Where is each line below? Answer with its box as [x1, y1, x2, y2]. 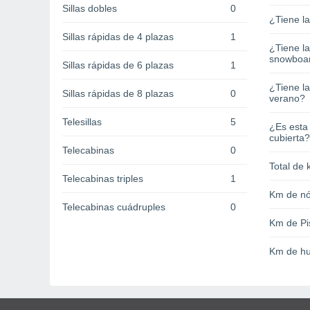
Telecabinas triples [62, 173, 143, 185]
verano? [269, 93, 305, 104]
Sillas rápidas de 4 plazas [62, 31, 174, 43]
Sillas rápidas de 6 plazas [62, 60, 174, 71]
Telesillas [62, 116, 102, 128]
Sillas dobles [62, 3, 117, 15]
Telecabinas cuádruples [62, 201, 165, 213]
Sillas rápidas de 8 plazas [62, 88, 174, 100]
